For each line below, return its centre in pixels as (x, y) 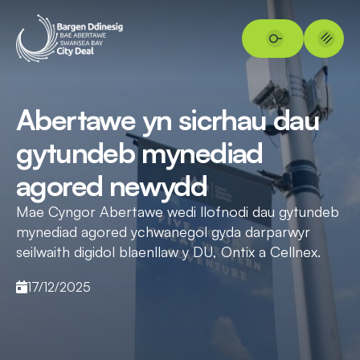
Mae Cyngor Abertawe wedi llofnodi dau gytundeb (178, 211)
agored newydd (112, 185)
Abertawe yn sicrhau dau (168, 119)
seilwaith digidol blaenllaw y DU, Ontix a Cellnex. (168, 251)
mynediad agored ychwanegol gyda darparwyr (163, 231)
